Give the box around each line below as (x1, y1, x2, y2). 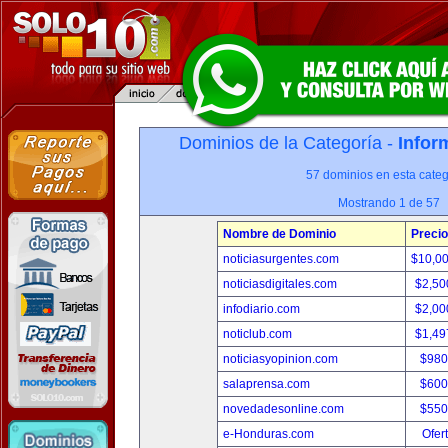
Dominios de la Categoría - (179, 133, 398, 153)
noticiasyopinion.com (223, 352, 338, 366)
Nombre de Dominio (223, 227, 336, 241)
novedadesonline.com (223, 402, 344, 416)
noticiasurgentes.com (223, 252, 339, 266)
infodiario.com (223, 302, 300, 316)
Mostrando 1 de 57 (338, 196, 440, 210)
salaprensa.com (223, 377, 310, 391)
